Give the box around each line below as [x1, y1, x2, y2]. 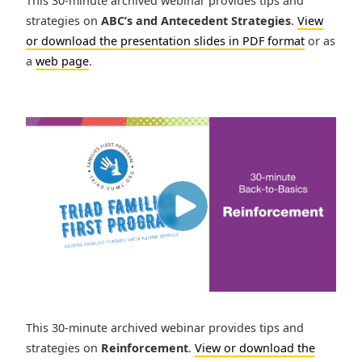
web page [36, 53, 89, 69]
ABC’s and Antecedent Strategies [101, 13, 291, 29]
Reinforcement [101, 340, 188, 356]
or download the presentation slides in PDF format [26, 33, 305, 49]
